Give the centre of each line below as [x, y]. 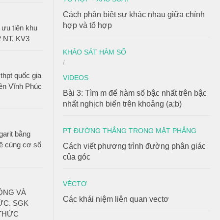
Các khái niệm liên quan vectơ [116, 199]
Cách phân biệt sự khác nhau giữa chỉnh [134, 14]
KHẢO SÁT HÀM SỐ [95, 52]
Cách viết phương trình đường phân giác [134, 146]
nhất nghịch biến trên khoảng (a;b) [122, 104]
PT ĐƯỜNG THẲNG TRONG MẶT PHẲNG [130, 131]
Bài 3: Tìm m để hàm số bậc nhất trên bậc [135, 93]
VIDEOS [76, 78]
